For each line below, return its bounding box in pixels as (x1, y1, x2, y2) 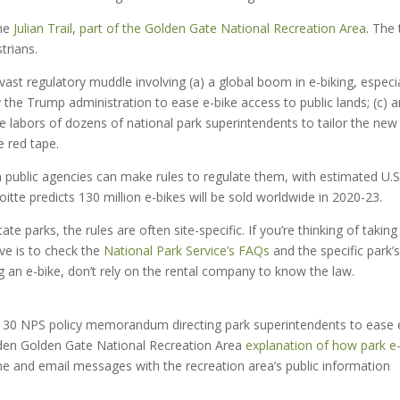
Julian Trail (13, 20, 72, 37)
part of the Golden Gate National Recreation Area (79, 20, 366, 37)
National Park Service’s (104, 242, 235, 259)
